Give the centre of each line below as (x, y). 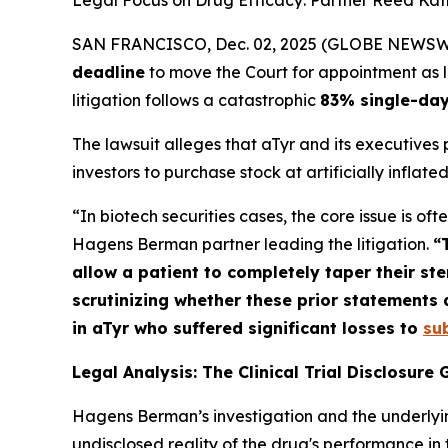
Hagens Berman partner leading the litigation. (252, 244)
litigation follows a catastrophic (196, 100)
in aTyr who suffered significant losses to (247, 328)
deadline (108, 72)
